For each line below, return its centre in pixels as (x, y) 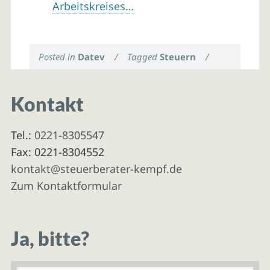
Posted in (58, 56)
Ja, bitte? (50, 239)
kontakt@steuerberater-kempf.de (96, 168)
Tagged (144, 56)
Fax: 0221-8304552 (57, 152)
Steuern (178, 56)
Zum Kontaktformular (66, 185)
